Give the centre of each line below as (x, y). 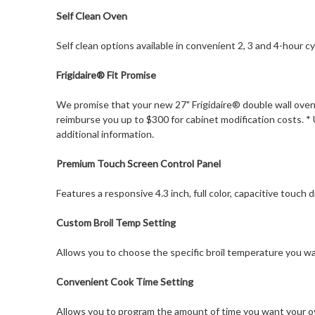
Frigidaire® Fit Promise (106, 75)
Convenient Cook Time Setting (124, 282)
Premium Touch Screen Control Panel (138, 164)
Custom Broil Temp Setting (116, 223)
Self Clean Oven (91, 16)
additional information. (105, 134)
